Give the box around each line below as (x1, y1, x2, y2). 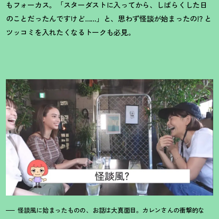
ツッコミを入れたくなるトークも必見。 (6, 26, 135, 37)
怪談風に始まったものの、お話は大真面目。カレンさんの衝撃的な (18, 205, 205, 215)
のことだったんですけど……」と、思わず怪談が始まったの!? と (6, 13, 212, 23)
